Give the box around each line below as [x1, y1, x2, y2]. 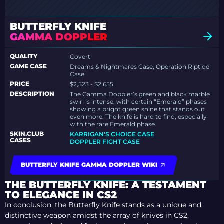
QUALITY [10, 52, 37, 60]
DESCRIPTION [10, 90, 54, 98]
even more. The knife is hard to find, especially [70, 113, 207, 121]
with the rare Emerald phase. [70, 120, 157, 128]
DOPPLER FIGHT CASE [70, 138, 140, 146]
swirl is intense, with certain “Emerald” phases [70, 98, 207, 106]
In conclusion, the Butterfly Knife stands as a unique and [5, 200, 201, 210]
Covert [70, 53, 91, 61]
